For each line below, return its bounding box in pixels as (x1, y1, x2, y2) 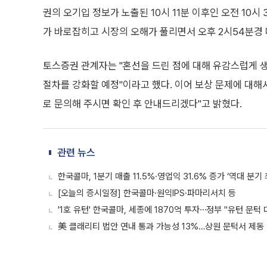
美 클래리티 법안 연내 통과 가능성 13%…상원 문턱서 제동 (58, 221, 264, 232)
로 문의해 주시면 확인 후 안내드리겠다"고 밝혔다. (43, 98, 242, 110)
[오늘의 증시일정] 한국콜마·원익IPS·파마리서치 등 (58, 188, 236, 198)
